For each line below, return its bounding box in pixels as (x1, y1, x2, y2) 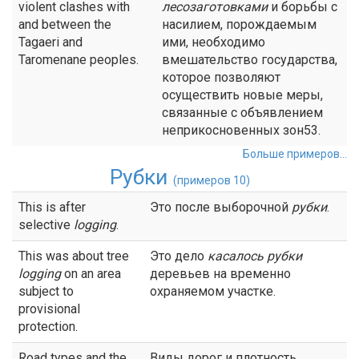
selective (18, 217, 74, 232)
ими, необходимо (162, 34, 265, 50)
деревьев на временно (150, 266, 291, 281)
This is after (18, 200, 86, 215)
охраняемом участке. (150, 284, 276, 299)
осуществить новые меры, (162, 87, 323, 103)
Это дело (150, 248, 208, 264)
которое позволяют (162, 70, 280, 85)
